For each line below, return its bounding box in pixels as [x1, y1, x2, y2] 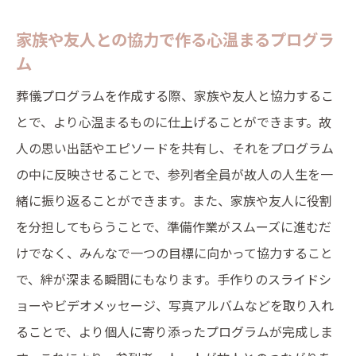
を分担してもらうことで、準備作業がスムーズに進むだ [16, 217, 331, 236]
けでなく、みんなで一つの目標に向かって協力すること [16, 243, 333, 262]
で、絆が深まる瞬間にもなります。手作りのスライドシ [16, 269, 331, 288]
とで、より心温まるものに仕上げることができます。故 [16, 112, 331, 131]
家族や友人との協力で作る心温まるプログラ [16, 27, 334, 51]
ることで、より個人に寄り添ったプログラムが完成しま [16, 322, 333, 341]
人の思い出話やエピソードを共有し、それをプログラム [16, 138, 334, 157]
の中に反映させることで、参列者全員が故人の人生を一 [16, 164, 333, 184]
